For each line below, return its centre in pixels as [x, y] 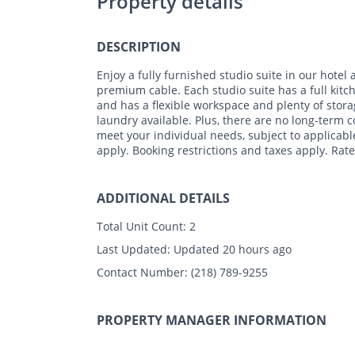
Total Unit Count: [141, 226]
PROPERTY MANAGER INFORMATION [212, 320]
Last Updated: [134, 249]
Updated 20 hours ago [231, 249]
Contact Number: [142, 272]
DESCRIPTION [139, 46]
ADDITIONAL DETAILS [163, 198]
